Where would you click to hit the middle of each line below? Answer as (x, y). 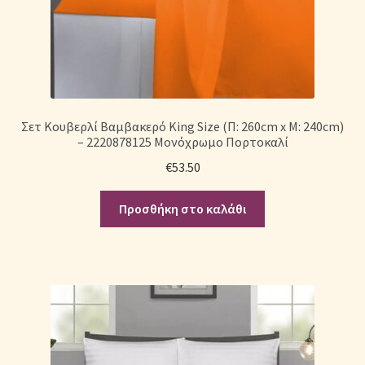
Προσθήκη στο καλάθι (182, 208)
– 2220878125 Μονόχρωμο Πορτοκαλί (182, 142)
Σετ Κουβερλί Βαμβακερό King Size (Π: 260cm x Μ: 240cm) (182, 127)
